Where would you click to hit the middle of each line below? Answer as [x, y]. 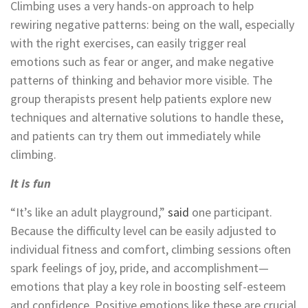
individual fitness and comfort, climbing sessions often [151, 249]
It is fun [31, 183]
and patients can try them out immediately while [135, 135]
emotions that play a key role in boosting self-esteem [148, 286]
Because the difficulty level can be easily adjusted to [143, 230]
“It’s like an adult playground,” [89, 212]
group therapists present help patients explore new [141, 98]
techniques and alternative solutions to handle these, [147, 117]
